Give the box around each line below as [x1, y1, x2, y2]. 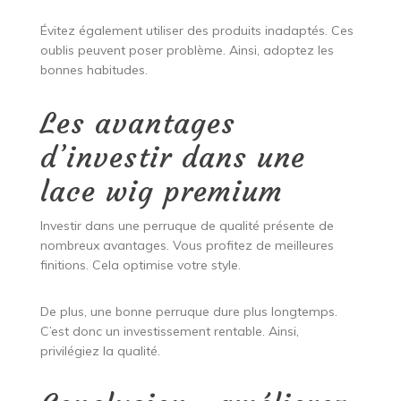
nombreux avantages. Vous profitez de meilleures [39, 237, 334, 254]
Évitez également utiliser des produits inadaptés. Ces [39, 22, 354, 39]
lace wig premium [39, 174, 283, 210]
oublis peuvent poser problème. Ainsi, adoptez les [39, 42, 334, 59]
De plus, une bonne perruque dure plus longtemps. [39, 303, 337, 320]
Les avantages [39, 106, 235, 142]
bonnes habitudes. [39, 62, 148, 79]
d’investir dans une [39, 140, 305, 176]
